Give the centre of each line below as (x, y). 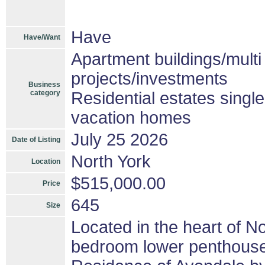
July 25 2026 (119, 140)
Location (46, 161)
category (45, 93)
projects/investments (149, 79)
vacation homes (131, 118)
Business (44, 85)
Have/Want (42, 37)
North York (111, 161)
